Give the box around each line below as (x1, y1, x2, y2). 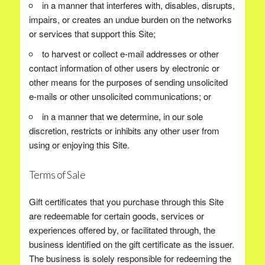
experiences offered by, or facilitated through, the (28, 224, 215, 236)
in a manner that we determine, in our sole (41, 110, 203, 122)
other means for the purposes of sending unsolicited (28, 76, 228, 88)
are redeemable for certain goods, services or (28, 209, 204, 222)
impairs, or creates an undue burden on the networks (28, 13, 232, 25)
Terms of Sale (28, 168, 86, 181)
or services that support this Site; (28, 27, 156, 40)
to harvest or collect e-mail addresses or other (41, 47, 219, 60)
